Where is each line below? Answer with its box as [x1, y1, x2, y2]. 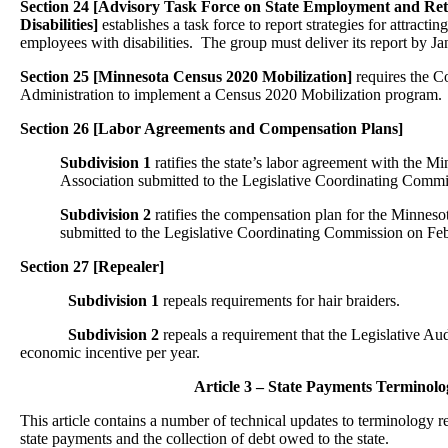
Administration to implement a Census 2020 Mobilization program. [20, 86, 442, 103]
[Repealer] [93, 258, 164, 275]
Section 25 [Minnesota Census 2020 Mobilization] [20, 68, 352, 85]
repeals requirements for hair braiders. [159, 292, 400, 309]
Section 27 [20, 258, 89, 275]
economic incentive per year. [20, 344, 200, 361]
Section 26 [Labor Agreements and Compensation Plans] [20, 120, 403, 137]
